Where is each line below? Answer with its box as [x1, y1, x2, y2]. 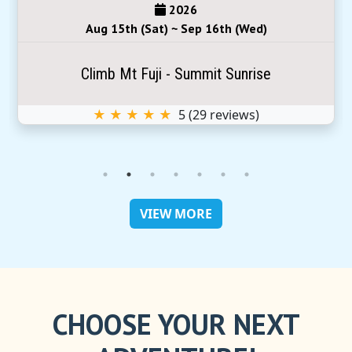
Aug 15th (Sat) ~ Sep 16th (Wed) [85, 20, 267, 36]
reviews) [207, 105, 259, 123]
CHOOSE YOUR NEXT [52, 305, 300, 343]
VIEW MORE [140, 204, 212, 222]
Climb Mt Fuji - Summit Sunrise [81, 64, 271, 83]
